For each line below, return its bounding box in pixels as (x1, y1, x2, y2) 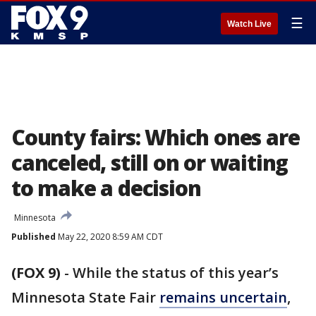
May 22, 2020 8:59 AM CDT (56, 231, 163, 243)
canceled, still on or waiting (11, 148, 288, 177)
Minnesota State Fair (11, 288, 159, 307)
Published (11, 231, 56, 243)
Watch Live (227, 19, 272, 29)
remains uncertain (159, 288, 287, 307)
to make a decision (11, 174, 201, 202)
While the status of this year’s (73, 263, 279, 282)
